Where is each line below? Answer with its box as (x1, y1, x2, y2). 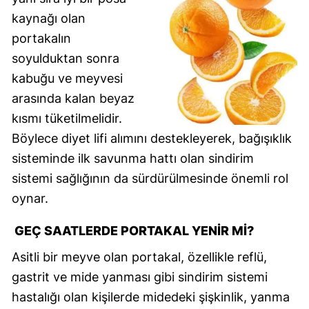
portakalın (12, 30, 71, 46)
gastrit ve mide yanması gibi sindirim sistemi (12, 269, 268, 284)
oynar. (12, 190, 48, 206)
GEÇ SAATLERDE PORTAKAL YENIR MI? (12, 223, 254, 238)
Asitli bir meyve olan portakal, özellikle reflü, (12, 249, 267, 264)
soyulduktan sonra (12, 50, 119, 66)
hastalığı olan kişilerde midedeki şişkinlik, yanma (12, 289, 290, 304)
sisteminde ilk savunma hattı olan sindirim (12, 150, 254, 166)
